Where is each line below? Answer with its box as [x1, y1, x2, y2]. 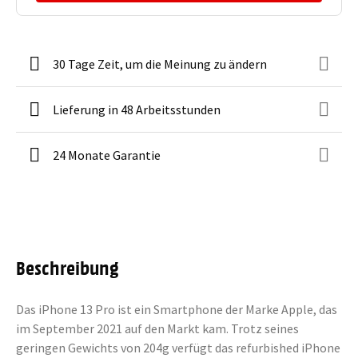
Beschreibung [16, 255, 119, 279]
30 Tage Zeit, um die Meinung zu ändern [53, 56, 267, 72]
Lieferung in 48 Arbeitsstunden [53, 101, 221, 117]
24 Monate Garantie [53, 147, 161, 163]
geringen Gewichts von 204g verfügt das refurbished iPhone [16, 340, 340, 356]
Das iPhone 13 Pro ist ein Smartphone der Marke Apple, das [16, 301, 337, 317]
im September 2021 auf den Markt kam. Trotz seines [16, 320, 299, 336]
